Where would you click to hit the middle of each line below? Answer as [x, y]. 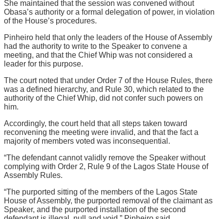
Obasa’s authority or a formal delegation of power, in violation [109, 12]
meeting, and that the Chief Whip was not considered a [98, 55]
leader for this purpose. [44, 64]
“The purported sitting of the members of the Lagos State [101, 192]
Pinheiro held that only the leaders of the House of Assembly [108, 37]
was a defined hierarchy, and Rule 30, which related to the [104, 89]
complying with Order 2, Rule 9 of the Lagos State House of [106, 166]
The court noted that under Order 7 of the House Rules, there [108, 80]
